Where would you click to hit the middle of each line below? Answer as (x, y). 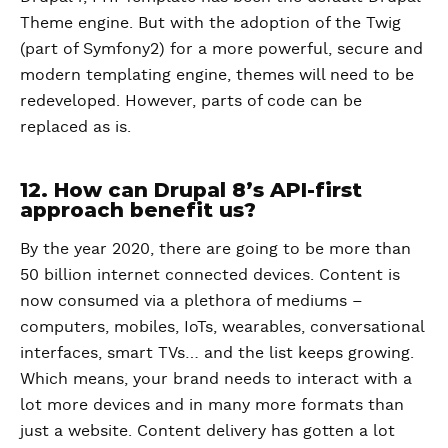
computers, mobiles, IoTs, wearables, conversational (222, 326)
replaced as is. (75, 126)
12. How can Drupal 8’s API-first (191, 189)
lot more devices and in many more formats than (212, 404)
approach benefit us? (138, 209)
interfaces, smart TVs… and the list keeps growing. (217, 352)
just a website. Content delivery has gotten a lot (207, 430)
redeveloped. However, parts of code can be (191, 100)
